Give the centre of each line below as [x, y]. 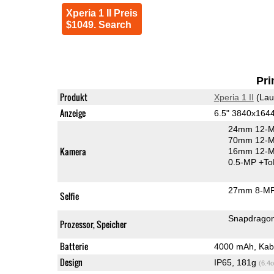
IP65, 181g [236, 262]
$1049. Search [98, 24]
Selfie [69, 196]
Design [71, 262]
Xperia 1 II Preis [102, 13]
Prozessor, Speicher [93, 224]
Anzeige [72, 113]
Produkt [73, 97]
